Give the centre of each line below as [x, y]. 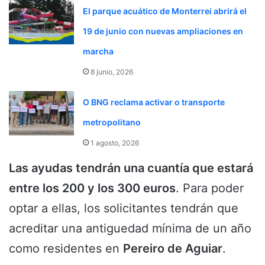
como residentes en [66, 248]
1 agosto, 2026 [115, 143]
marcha [98, 51]
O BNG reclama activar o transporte [154, 102]
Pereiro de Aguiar [173, 248]
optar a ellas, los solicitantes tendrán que [124, 208]
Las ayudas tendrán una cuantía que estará [131, 168]
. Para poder [210, 188]
